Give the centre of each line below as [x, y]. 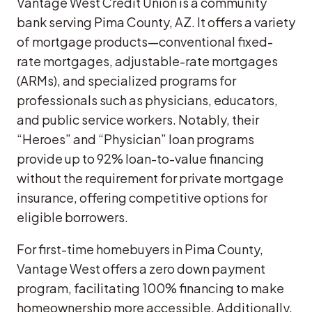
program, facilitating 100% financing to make [150, 288]
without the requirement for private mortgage [150, 178]
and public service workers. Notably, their [138, 120]
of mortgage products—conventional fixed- [145, 42]
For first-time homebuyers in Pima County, [140, 249]
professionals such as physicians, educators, [147, 100]
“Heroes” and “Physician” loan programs [135, 139]
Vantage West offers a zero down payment [141, 269]
